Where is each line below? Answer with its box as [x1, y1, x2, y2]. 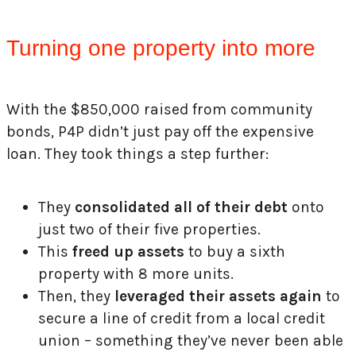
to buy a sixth [184, 242, 285, 261]
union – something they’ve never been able [38, 331, 343, 350]
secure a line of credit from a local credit [38, 309, 325, 328]
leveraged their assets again [110, 287, 322, 306]
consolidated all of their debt [71, 198, 288, 217]
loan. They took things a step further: [6, 144, 269, 163]
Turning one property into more [6, 35, 315, 60]
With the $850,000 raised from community [6, 99, 312, 118]
